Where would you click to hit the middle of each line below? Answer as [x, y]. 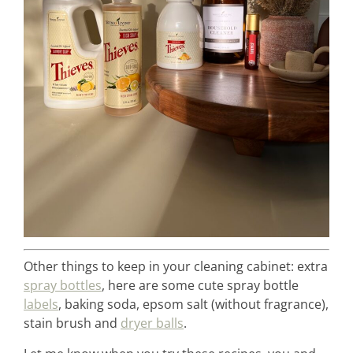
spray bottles [63, 286]
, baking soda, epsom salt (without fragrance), [193, 305]
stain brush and [72, 323]
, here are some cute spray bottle [200, 286]
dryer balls [152, 323]
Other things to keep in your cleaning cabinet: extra [176, 267]
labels [41, 305]
